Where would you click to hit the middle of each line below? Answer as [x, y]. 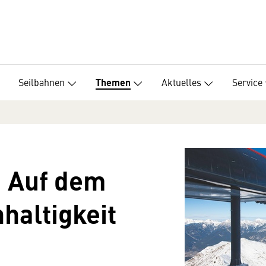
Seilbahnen [42, 82]
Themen [113, 83]
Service [247, 82]
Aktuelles [181, 82]
